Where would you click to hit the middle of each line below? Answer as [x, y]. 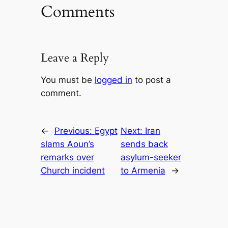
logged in [113, 80]
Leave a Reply [75, 58]
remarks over [67, 158]
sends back [144, 144]
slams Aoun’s [67, 144]
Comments [77, 12]
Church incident [73, 171]
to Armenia [143, 171]
